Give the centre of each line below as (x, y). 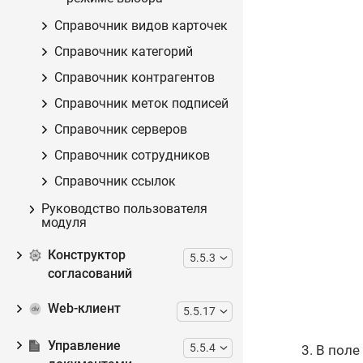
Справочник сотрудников (132, 156)
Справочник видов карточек (141, 26)
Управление (84, 346)
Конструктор (86, 256)
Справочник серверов (120, 130)
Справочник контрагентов (134, 78)
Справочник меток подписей (141, 104)
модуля (64, 223)
